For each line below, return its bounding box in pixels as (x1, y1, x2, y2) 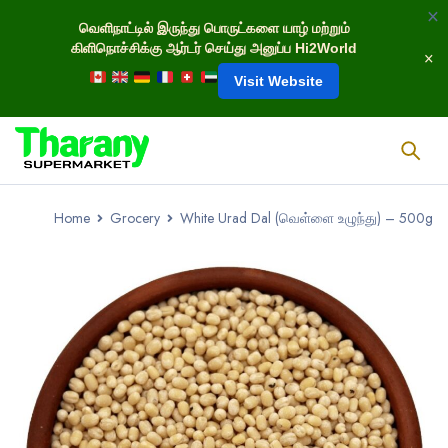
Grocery (110, 208, 160, 228)
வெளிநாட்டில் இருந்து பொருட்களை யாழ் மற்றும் (78, 20, 350, 36)
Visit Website (234, 73, 324, 89)
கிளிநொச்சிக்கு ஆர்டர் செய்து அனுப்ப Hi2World (71, 40, 357, 56)
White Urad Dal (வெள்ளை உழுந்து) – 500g (180, 208, 433, 228)
